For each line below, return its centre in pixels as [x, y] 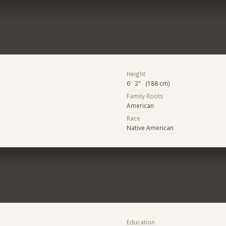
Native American [150, 127]
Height [136, 74]
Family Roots [145, 96]
